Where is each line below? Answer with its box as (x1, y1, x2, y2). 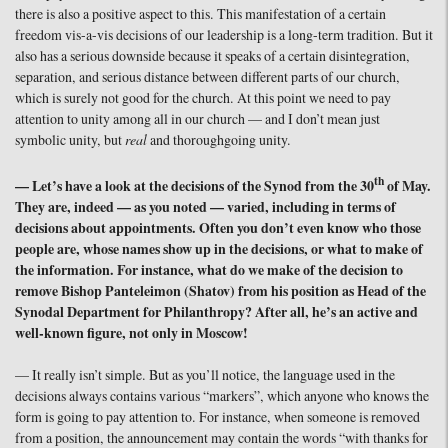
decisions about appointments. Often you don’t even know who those (15, 219, 421, 238)
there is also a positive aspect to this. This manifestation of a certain (15, 5, 386, 24)
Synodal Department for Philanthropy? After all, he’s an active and (15, 303, 418, 322)
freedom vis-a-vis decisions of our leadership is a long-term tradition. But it (15, 26, 433, 45)
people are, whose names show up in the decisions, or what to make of (15, 240, 423, 259)
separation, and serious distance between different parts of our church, (15, 68, 400, 87)
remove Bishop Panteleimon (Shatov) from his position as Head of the (15, 282, 426, 301)
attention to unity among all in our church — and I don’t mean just (15, 110, 380, 129)
